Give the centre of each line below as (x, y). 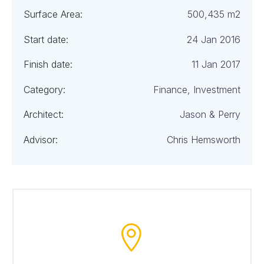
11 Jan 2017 (216, 65)
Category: (44, 89)
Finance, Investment (197, 89)
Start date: (46, 39)
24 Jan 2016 (213, 39)
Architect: (44, 115)
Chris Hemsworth (203, 139)
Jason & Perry (210, 115)
